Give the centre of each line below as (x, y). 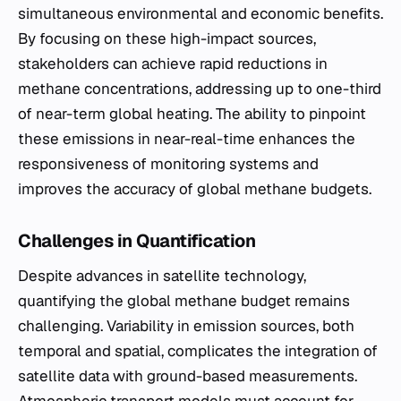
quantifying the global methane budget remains (184, 301)
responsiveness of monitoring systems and (168, 164)
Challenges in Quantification (137, 241)
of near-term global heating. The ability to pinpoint (192, 114)
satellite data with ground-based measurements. (188, 376)
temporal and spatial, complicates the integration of (198, 351)
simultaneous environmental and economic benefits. (200, 13)
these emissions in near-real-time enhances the (187, 139)
